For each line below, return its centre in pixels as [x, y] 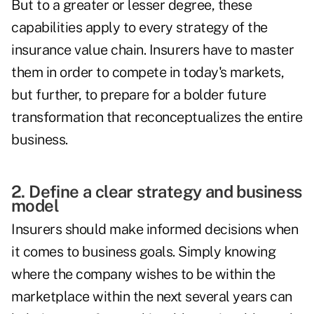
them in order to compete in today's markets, [148, 73]
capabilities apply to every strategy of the [139, 28]
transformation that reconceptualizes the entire [157, 117]
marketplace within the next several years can [152, 297]
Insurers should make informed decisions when [155, 230]
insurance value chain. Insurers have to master [152, 50]
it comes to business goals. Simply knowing [143, 252]
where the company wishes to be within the [143, 274]
